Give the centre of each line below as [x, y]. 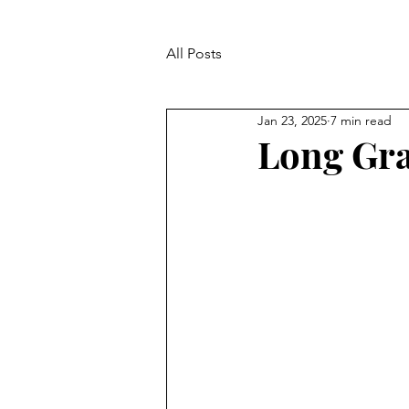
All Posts [194, 53]
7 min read [361, 120]
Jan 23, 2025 [292, 120]
